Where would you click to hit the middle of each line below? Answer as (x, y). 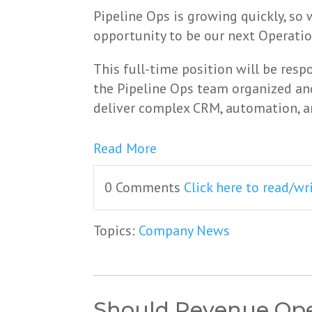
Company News (185, 231)
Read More (125, 149)
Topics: (116, 231)
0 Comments (145, 188)
